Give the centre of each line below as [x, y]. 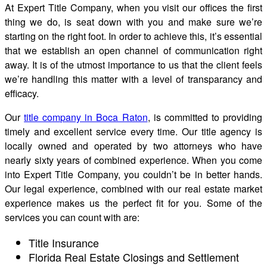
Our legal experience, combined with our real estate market [133, 188]
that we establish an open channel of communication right [133, 50]
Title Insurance [65, 242]
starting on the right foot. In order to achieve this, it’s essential [133, 36]
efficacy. [23, 93]
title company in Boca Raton [86, 117]
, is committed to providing [205, 117]
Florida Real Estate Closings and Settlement [135, 257]
